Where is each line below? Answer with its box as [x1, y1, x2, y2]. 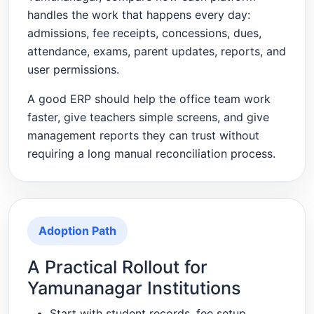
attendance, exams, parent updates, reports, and [27, 44, 286, 59]
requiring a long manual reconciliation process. [27, 146, 275, 161]
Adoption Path [38, 224, 116, 238]
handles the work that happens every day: [27, 8, 250, 22]
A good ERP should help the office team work [27, 92, 271, 107]
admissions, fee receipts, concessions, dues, [27, 26, 261, 41]
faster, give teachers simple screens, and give [27, 110, 269, 125]
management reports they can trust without [27, 128, 259, 143]
